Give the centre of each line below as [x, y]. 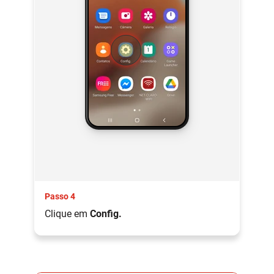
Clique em [67, 213]
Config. [106, 213]
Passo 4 [60, 196]
